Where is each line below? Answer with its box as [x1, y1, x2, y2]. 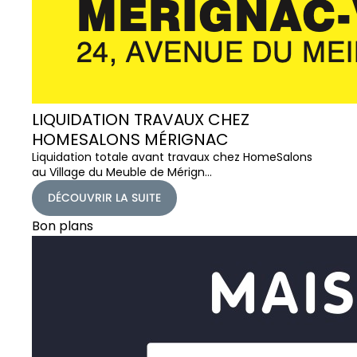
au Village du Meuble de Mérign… [32, 163, 212, 180]
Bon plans [32, 216, 93, 235]
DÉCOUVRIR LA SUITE [48, 189, 161, 206]
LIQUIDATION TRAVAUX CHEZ [32, 108, 249, 131]
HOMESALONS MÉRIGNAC [32, 127, 229, 151]
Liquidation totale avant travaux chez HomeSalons [32, 148, 312, 165]
